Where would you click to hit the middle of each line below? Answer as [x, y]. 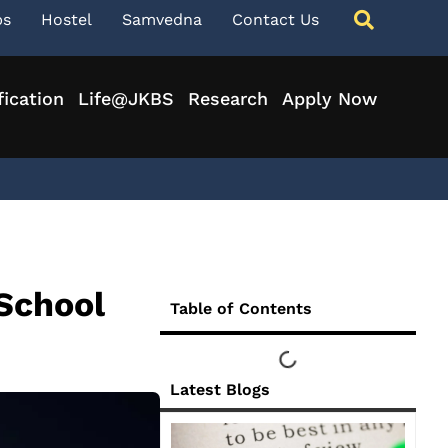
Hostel [66, 19]
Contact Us [275, 19]
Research [227, 98]
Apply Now [329, 98]
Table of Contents [241, 308]
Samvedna [162, 19]
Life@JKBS [125, 98]
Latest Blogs [220, 389]
